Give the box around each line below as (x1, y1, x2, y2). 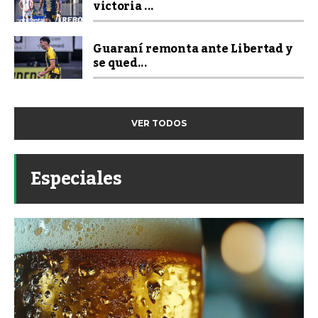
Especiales (31, 160, 121, 197)
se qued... (93, 51, 148, 75)
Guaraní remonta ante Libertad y (93, 37, 293, 60)
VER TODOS (131, 117, 187, 128)
